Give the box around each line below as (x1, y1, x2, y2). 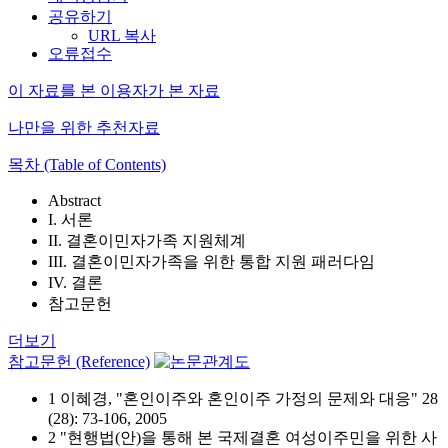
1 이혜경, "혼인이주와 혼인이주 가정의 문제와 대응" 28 (48, 390, 438, 407)
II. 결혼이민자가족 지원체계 (48, 232, 246, 249)
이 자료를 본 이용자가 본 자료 (8, 82, 220, 99)
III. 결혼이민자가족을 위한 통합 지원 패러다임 (48, 253, 375, 270)
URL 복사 (88, 27, 156, 44)
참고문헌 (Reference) (8, 353, 150, 370)
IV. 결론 (48, 274, 103, 291)
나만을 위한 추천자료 (8, 119, 160, 136)
